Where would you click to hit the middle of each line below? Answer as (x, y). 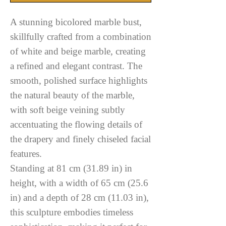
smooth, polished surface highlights (79, 80)
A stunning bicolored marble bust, (76, 22)
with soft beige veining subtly (68, 110)
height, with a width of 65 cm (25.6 (79, 183)
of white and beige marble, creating (78, 51)
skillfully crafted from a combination (81, 37)
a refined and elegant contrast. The (76, 66)
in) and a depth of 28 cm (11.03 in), (79, 197)
